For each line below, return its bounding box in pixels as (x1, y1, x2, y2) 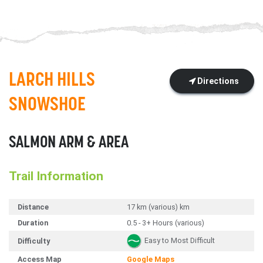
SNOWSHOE (9, 96, 86, 116)
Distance (18, 203, 49, 212)
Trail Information (9, 169, 103, 184)
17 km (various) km (127, 203, 190, 212)
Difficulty (18, 237, 50, 246)
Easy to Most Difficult (144, 236, 215, 245)
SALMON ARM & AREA (9, 135, 129, 152)
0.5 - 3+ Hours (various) (127, 218, 204, 228)
